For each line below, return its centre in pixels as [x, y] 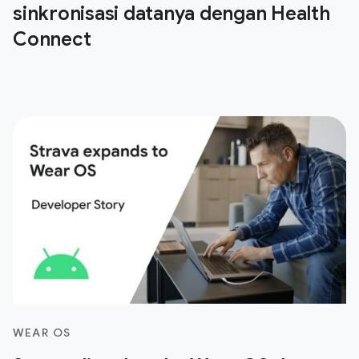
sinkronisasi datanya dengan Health [171, 14]
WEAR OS [42, 333]
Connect [52, 40]
